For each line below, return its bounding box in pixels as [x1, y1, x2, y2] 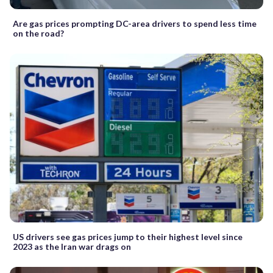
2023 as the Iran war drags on [13, 241, 131, 252]
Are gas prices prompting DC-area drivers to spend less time [13, 18, 257, 29]
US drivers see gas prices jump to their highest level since [13, 231, 243, 242]
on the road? [13, 27, 64, 38]
